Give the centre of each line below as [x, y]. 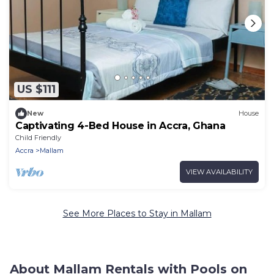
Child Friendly [38, 137]
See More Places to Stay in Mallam [137, 213]
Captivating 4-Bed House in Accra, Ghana [120, 125]
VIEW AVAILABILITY [219, 172]
